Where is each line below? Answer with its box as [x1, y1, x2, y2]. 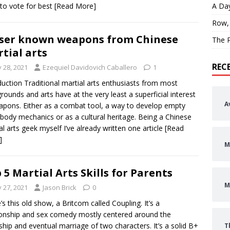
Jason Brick [43, 183, 76, 192]
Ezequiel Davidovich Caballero [43, 63, 137, 72]
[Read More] [54, 1, 96, 11]
